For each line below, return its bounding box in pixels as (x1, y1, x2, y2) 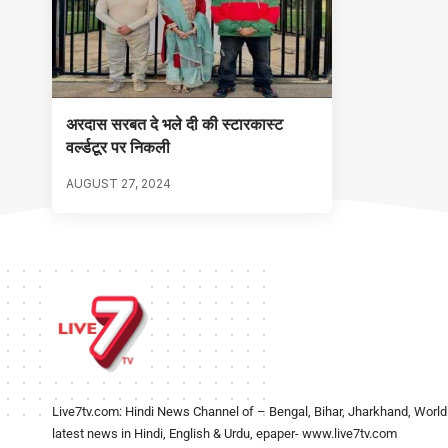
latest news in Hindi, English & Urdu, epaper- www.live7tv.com (52, 425, 397, 441)
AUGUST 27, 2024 (66, 175, 171, 191)
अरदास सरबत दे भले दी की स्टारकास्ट (66, 113, 283, 134)
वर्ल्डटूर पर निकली (66, 136, 170, 157)
